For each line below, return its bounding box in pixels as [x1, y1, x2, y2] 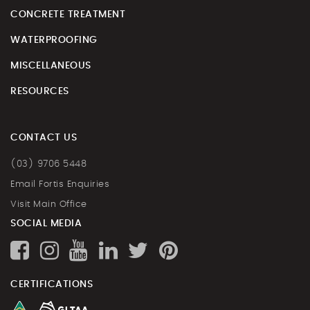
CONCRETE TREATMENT [10, 10, 125, 19]
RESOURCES [10, 86, 69, 96]
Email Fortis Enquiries [10, 180, 109, 189]
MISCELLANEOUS [10, 61, 91, 71]
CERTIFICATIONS [10, 280, 93, 289]
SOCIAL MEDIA [10, 219, 82, 228]
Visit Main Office [10, 200, 87, 209]
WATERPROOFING [10, 35, 98, 45]
